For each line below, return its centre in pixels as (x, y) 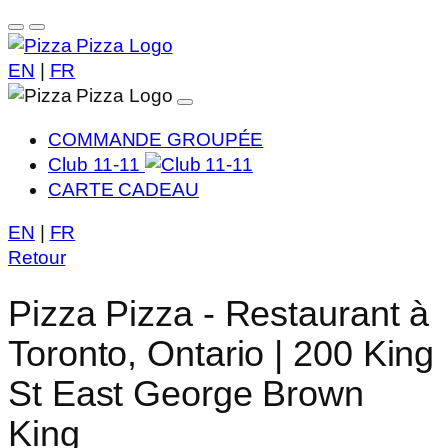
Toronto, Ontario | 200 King (221, 354)
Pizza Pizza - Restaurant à (219, 314)
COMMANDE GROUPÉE (156, 139)
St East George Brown (186, 394)
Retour (37, 257)
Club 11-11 (96, 164)
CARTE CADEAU (123, 189)
